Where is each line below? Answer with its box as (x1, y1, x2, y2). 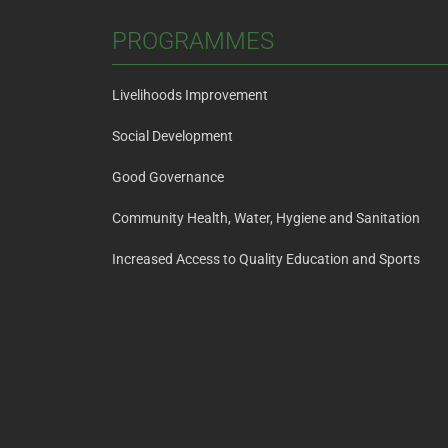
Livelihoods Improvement (112, 87, 268, 104)
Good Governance (112, 169, 224, 186)
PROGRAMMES (112, 27, 274, 56)
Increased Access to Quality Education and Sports (112, 251, 420, 268)
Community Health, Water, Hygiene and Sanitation (112, 210, 420, 227)
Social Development (112, 128, 233, 145)
